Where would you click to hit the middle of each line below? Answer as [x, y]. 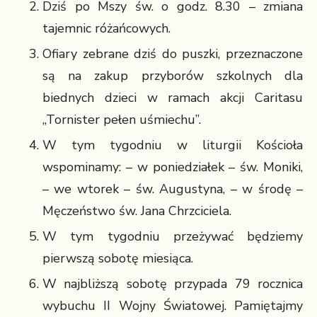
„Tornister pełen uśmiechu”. [122, 120]
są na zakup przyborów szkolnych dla [173, 76]
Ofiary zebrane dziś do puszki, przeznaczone [173, 54]
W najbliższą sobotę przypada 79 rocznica [173, 284]
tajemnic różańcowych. [106, 28]
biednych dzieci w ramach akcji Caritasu [173, 98]
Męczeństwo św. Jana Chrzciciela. [137, 211]
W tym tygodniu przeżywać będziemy [173, 236]
